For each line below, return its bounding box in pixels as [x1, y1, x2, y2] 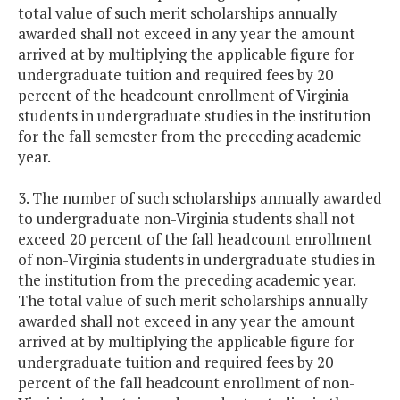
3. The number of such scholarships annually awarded [18, 187, 382, 209]
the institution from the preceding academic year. [18, 270, 355, 291]
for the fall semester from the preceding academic [18, 126, 361, 147]
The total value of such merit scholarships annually [18, 290, 368, 312]
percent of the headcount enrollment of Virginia [18, 85, 349, 106]
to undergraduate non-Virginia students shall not [18, 208, 355, 229]
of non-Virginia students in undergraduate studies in [18, 249, 375, 271]
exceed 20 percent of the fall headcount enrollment [18, 229, 372, 250]
